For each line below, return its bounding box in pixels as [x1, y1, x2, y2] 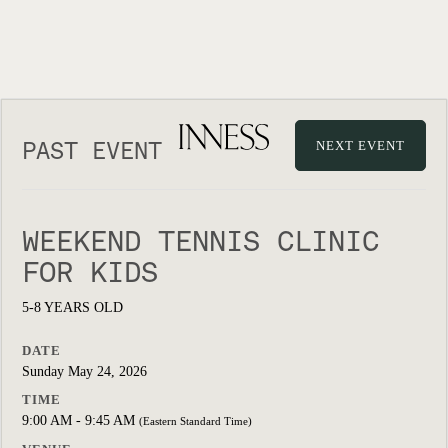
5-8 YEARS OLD [22, 300, 123, 315]
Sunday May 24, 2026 [22, 364, 147, 379]
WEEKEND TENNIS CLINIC [22, 224, 379, 258]
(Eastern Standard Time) [139, 415, 252, 427]
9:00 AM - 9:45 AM [22, 413, 139, 428]
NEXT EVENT [316, 138, 405, 153]
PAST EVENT [22, 137, 162, 165]
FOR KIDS [22, 255, 158, 289]
